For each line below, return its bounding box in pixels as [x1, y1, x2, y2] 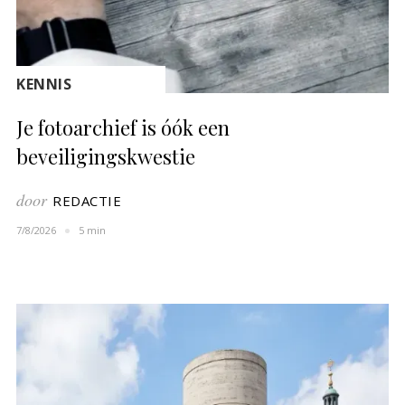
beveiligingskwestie [16, 143, 196, 171]
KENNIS [16, 74, 72, 95]
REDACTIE [52, 192, 122, 211]
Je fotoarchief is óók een [16, 114, 231, 142]
